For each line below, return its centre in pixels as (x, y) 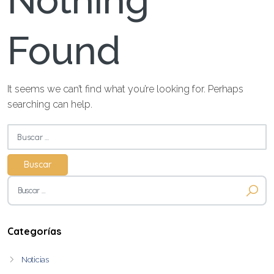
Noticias (35, 260)
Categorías (34, 231)
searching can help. (50, 104)
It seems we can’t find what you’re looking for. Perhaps (125, 89)
